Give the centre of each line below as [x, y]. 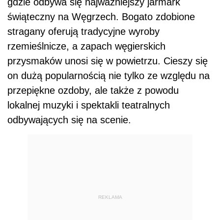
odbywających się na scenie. [69, 120]
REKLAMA [110, 197]
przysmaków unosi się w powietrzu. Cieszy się [108, 61]
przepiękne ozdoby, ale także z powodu [93, 91]
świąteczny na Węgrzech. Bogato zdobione [101, 17]
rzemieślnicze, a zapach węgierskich [86, 46]
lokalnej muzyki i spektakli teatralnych [89, 105]
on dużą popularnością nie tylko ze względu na [109, 76]
